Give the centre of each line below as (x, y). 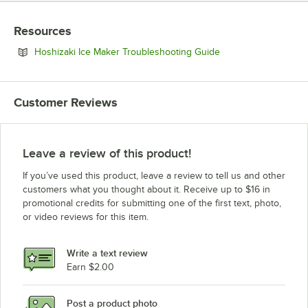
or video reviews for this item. (86, 217)
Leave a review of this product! (107, 154)
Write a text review (107, 253)
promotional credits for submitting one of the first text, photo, (152, 203)
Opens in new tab (257, 52)
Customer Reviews (66, 103)
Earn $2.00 (90, 267)
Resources (43, 31)
